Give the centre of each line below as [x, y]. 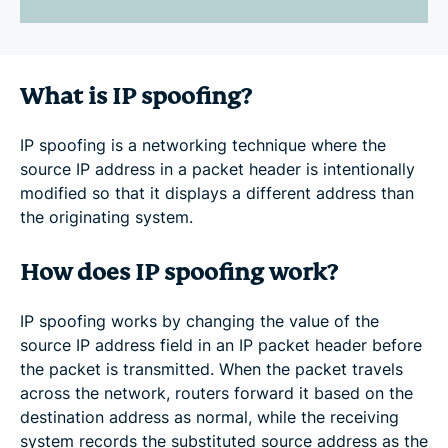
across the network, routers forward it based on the [216, 393]
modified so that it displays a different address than [217, 193]
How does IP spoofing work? [178, 273]
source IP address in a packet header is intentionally [217, 169]
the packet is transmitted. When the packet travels [211, 369]
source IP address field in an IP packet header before [221, 345]
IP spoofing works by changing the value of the [199, 321]
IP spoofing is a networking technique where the [203, 145]
